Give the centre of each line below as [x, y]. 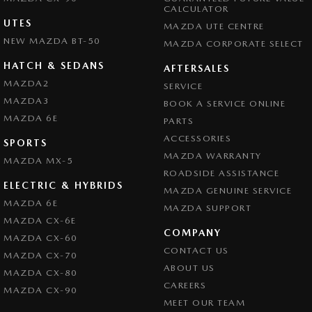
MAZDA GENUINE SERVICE [227, 190]
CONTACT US [196, 250]
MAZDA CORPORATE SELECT [233, 43]
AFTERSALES [196, 68]
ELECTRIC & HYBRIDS [63, 185]
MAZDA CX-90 [41, 290]
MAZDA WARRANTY [212, 155]
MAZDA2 [26, 83]
